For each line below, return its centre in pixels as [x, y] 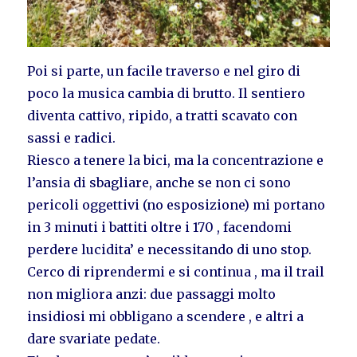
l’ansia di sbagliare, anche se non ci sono [159, 183]
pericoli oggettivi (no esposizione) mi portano [177, 205]
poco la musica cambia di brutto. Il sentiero [167, 94]
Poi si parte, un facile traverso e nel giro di [164, 71]
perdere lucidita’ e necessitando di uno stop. [170, 250]
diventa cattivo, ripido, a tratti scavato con [163, 116]
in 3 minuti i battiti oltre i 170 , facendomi [160, 228]
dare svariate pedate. [94, 339]
